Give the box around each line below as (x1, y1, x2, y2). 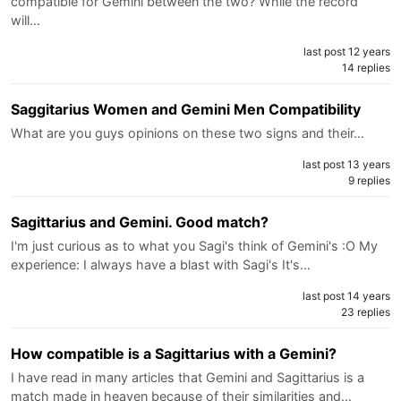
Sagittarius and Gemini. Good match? (11, 212, 269, 231)
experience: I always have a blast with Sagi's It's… (11, 256, 311, 272)
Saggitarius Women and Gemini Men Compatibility (11, 99, 361, 118)
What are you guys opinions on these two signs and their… (11, 124, 364, 141)
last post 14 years (303, 288, 390, 303)
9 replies (348, 173, 390, 187)
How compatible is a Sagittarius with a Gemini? (11, 344, 337, 363)
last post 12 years (303, 44, 390, 58)
